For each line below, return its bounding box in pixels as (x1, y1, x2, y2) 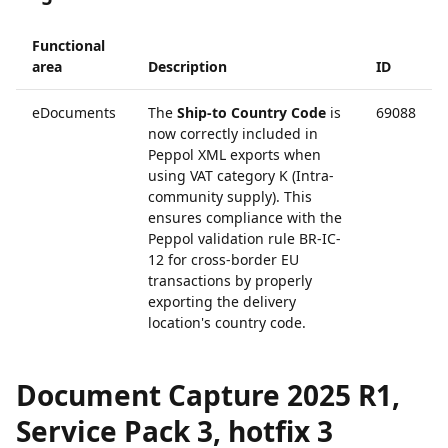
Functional (32, 36, 105, 55)
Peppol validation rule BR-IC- (148, 229, 341, 248)
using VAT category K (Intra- (148, 166, 334, 185)
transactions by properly (148, 271, 312, 290)
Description (148, 57, 227, 76)
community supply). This (148, 187, 312, 206)
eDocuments (32, 103, 116, 122)
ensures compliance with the (148, 208, 342, 227)
